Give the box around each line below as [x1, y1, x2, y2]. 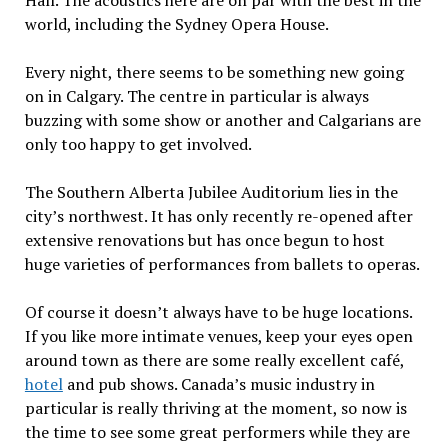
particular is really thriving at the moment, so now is [24, 397, 407, 419]
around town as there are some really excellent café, [24, 349, 404, 371]
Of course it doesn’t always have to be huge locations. [24, 301, 412, 323]
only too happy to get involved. [24, 133, 252, 155]
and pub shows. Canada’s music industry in [62, 373, 375, 395]
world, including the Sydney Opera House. [24, 13, 329, 35]
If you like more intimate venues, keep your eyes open [24, 325, 413, 347]
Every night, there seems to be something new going [24, 61, 404, 83]
